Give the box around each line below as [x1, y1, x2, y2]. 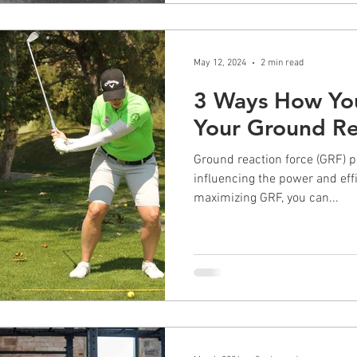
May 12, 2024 [194, 57, 246, 69]
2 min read [261, 57, 304, 69]
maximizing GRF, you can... [194, 190, 339, 206]
